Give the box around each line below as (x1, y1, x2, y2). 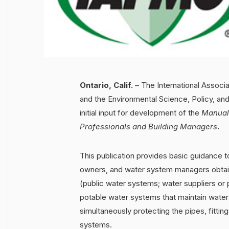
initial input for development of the (80, 108, 201, 118)
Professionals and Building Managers (80, 122, 217, 132)
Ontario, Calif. (80, 80, 133, 90)
